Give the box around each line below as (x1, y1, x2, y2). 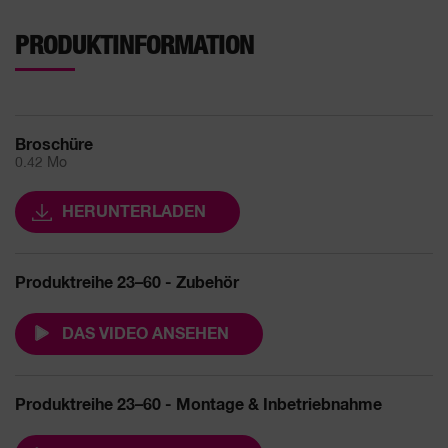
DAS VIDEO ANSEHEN (62, 325, 229, 342)
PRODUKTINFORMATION (15, 32, 254, 59)
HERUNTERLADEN (62, 203, 206, 220)
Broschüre (15, 136, 93, 153)
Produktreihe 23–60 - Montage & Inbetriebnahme (15, 396, 382, 413)
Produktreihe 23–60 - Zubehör (15, 274, 239, 291)
